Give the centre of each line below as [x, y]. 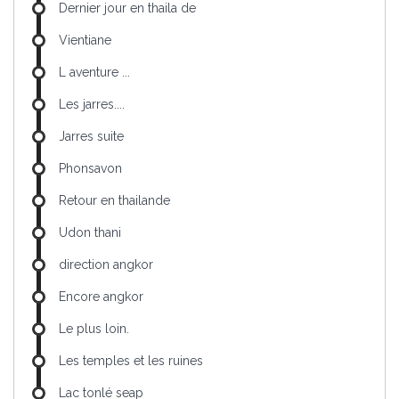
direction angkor [106, 265]
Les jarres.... [92, 105]
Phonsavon [90, 169]
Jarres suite [91, 137]
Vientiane [85, 41]
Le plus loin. [94, 329]
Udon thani [90, 233]
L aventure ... [94, 73]
